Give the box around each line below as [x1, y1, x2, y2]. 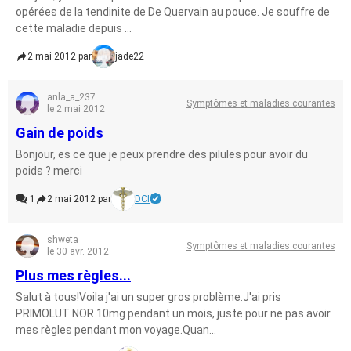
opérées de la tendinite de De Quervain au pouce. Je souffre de [16, 5, 330, 18]
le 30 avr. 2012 [47, 246, 109, 257]
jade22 [115, 51, 144, 62]
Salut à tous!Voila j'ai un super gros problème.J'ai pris [16, 291, 281, 303]
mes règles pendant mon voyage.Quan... [16, 324, 216, 336]
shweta [47, 234, 78, 245]
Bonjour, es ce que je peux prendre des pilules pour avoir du [16, 148, 308, 161]
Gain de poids [16, 125, 103, 141]
